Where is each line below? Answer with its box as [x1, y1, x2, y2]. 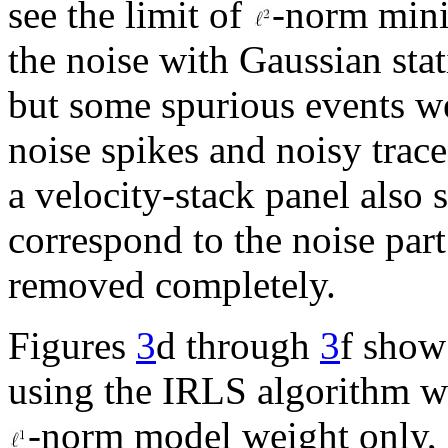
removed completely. [8, 262, 336, 306]
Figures [8, 323, 136, 367]
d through [156, 323, 320, 367]
